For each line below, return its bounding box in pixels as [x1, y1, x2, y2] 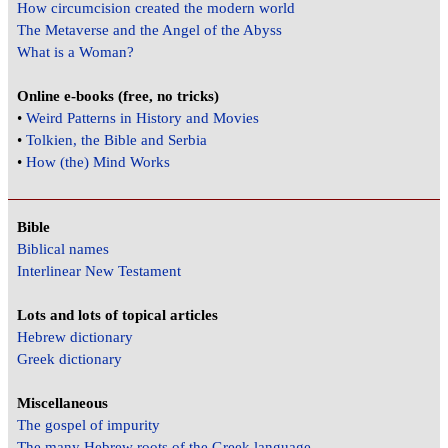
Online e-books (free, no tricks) [17, 87, 220, 104]
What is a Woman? [17, 43, 135, 60]
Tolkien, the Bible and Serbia [26, 131, 208, 148]
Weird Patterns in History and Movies [26, 109, 260, 126]
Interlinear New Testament [17, 263, 182, 280]
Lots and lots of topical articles [17, 307, 219, 324]
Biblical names [17, 241, 110, 258]
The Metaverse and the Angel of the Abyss [17, 21, 283, 38]
